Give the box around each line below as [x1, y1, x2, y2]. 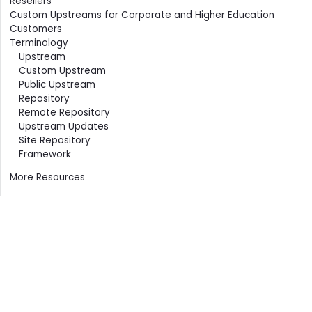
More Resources [9, 170, 85, 184]
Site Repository [18, 134, 91, 148]
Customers [9, 22, 62, 36]
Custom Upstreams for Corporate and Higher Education [9, 8, 274, 22]
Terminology [9, 36, 68, 50]
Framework [18, 148, 71, 162]
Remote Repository [18, 106, 110, 120]
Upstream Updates [18, 120, 109, 134]
